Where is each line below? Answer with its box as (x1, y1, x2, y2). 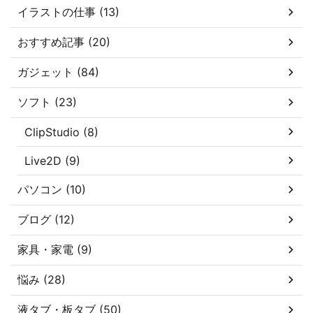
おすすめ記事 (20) (17, 34, 110, 49)
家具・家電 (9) (17, 242, 92, 256)
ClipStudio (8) (24, 124, 99, 139)
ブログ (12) (17, 212, 75, 226)
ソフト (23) (17, 94, 77, 109)
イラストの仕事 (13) (17, 4, 119, 19)
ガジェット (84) (17, 64, 99, 79)
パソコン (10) (17, 182, 86, 196)
